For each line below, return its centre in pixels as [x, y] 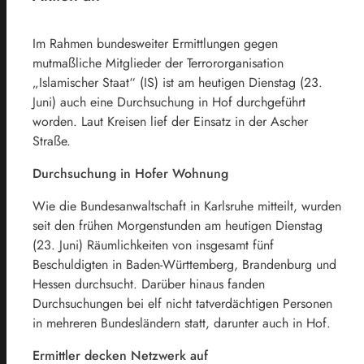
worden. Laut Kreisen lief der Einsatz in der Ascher [170, 121]
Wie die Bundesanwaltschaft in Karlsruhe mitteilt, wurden [187, 206]
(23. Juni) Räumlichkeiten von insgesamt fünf [153, 245]
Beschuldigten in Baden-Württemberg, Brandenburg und [184, 264]
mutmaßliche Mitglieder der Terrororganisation [158, 63]
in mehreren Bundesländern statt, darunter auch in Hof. [182, 323]
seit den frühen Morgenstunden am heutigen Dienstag [178, 225]
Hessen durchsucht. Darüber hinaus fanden [149, 284]
